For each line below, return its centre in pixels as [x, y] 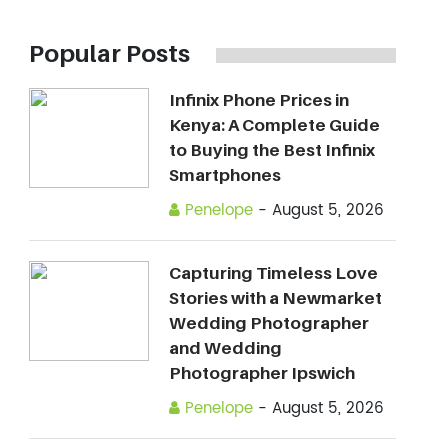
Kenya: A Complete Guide [274, 125]
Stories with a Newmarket [275, 298]
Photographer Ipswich [261, 373]
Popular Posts [109, 53]
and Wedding [225, 348]
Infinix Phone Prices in [258, 100]
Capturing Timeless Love [273, 273]
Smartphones [224, 175]
